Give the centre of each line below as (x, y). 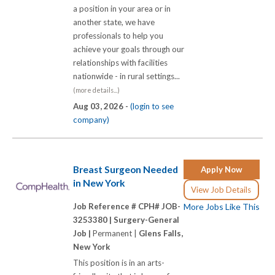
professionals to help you (118, 35)
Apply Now (222, 170)
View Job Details (221, 190)
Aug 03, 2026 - (102, 106)
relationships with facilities (120, 62)
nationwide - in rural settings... (128, 76)
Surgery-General (146, 219)
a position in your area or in (122, 8)
